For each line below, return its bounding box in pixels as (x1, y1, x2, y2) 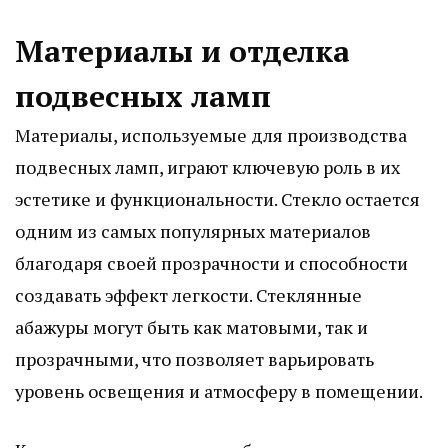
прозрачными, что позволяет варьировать (15, 346, 374, 371)
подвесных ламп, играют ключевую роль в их (15, 154, 400, 179)
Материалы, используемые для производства (15, 122, 407, 147)
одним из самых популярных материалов (15, 218, 371, 243)
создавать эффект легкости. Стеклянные (15, 282, 362, 307)
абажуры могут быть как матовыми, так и (15, 314, 368, 339)
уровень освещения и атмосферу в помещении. (15, 378, 423, 403)
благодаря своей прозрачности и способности (15, 250, 408, 275)
